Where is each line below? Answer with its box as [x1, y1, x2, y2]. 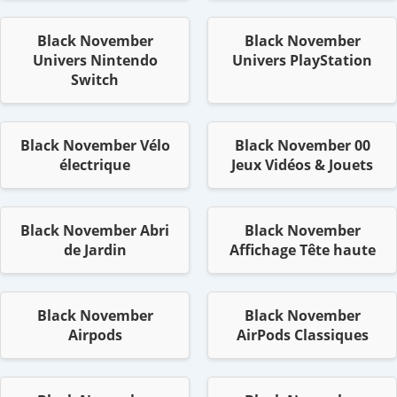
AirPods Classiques [236, 325, 369, 346]
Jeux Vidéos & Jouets [231, 155, 373, 175]
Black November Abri [20, 221, 169, 241]
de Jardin [63, 240, 127, 261]
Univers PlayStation [232, 51, 372, 71]
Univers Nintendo [32, 51, 158, 71]
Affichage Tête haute [229, 240, 376, 261]
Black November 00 [234, 136, 370, 156]
